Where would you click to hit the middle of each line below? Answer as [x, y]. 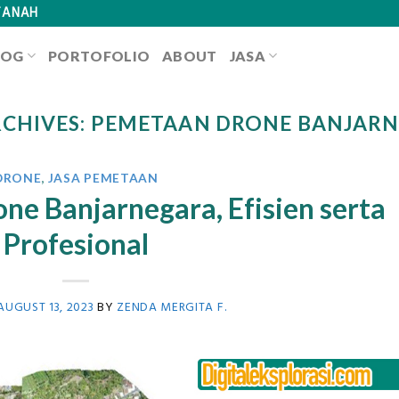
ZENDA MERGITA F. [172, 306]
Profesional [76, 244]
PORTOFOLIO [99, 55]
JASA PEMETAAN [103, 178]
